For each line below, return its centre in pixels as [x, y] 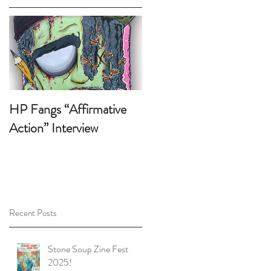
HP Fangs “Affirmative [68, 109]
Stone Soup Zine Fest [88, 249]
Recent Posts [33, 213]
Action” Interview [54, 128]
